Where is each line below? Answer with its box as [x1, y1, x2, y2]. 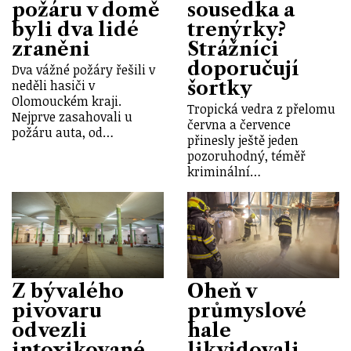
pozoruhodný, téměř [187, 147, 306, 165]
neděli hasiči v [12, 77, 95, 95]
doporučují [187, 56, 299, 80]
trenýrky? [187, 17, 286, 41]
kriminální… [187, 163, 261, 181]
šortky [187, 76, 252, 100]
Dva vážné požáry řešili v [12, 61, 155, 79]
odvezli [12, 319, 87, 342]
